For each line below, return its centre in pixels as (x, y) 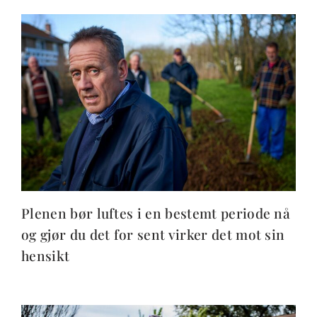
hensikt (46, 256)
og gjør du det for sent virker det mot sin (153, 235)
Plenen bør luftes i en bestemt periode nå (156, 213)
